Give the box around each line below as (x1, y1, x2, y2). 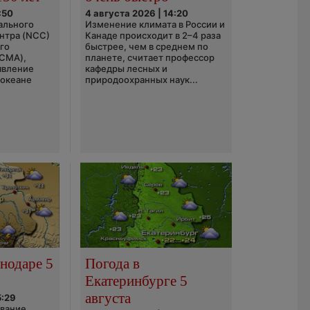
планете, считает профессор (84, 52, 215, 63)
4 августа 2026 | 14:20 (84, 8, 188, 19)
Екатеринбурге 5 (84, 272, 188, 289)
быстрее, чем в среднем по (84, 41, 208, 52)
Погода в (84, 255, 140, 272)
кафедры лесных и (84, 63, 167, 74)
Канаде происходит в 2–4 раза (84, 30, 221, 41)
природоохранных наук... (84, 74, 198, 85)
